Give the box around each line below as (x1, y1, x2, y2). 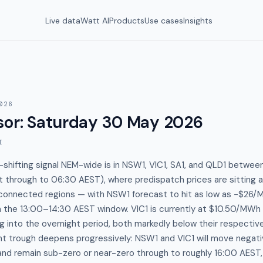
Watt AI (80, 15, 109, 26)
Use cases (144, 15, 183, 26)
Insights (183, 15, 213, 26)
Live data (45, 15, 80, 26)
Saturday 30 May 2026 (27, 112, 203, 133)
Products (109, 15, 144, 26)
